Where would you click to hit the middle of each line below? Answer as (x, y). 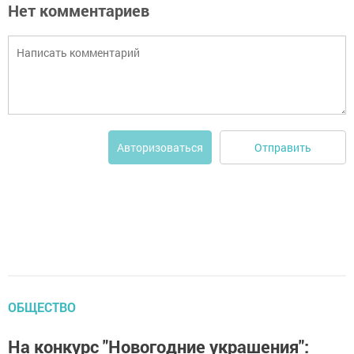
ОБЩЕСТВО (42, 307)
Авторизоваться (160, 147)
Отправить (283, 147)
